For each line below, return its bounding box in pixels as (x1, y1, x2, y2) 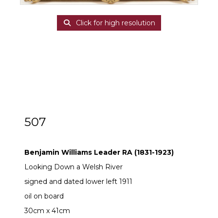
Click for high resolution (73, 18, 155, 27)
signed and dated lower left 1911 (24, 177, 132, 186)
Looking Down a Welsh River (24, 162, 123, 171)
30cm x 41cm (24, 206, 70, 215)
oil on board (24, 191, 64, 200)
